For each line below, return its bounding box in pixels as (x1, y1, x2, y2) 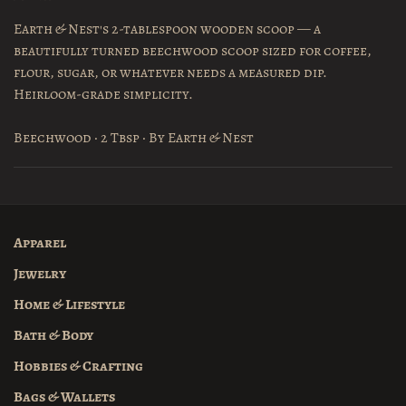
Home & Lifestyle (14, 295, 125, 315)
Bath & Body (14, 325, 93, 346)
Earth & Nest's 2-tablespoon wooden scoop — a (14, 19, 321, 40)
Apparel (14, 233, 66, 254)
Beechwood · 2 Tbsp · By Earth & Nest (14, 128, 254, 149)
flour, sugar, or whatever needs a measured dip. (14, 63, 327, 83)
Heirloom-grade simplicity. (14, 84, 193, 105)
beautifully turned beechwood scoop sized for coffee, (14, 41, 372, 62)
